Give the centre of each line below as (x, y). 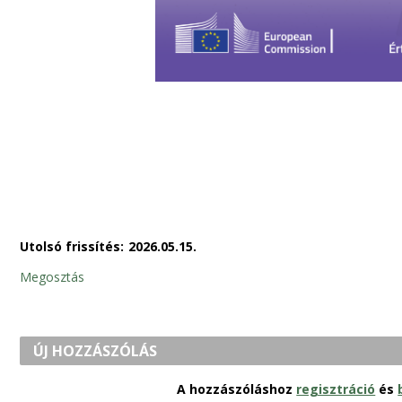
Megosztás (52, 277)
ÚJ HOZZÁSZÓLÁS (96, 351)
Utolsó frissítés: (71, 247)
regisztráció (336, 389)
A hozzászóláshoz (237, 389)
